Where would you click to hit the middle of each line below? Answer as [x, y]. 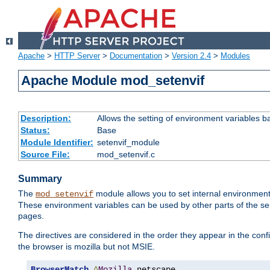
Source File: [45, 155]
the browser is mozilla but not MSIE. [86, 247]
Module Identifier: [57, 143]
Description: [46, 118]
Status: [35, 130]
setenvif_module [128, 143]
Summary [40, 179]
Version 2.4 [191, 56]
